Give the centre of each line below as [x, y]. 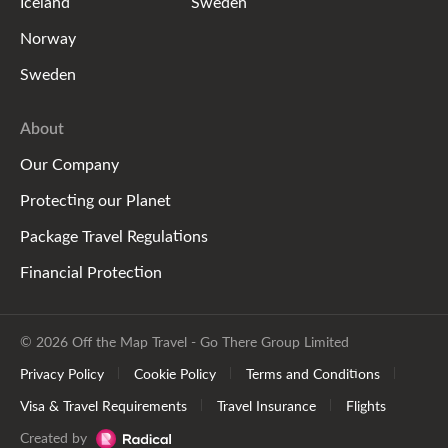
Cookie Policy [175, 373]
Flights [366, 405]
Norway [48, 38]
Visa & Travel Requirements [103, 405]
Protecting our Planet [95, 200]
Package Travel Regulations [114, 236]
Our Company [69, 164]
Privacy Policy [62, 373]
